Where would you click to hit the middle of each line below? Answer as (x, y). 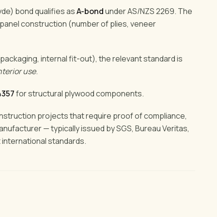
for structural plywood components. (79, 93)
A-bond (90, 11)
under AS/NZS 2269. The (148, 11)
